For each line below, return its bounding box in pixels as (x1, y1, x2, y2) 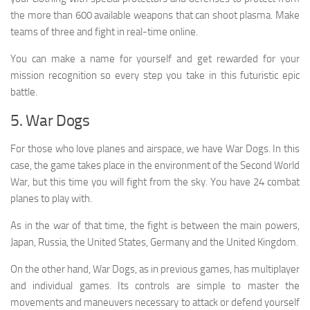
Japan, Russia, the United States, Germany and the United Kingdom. (10, 236, 298, 249)
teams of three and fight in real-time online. (10, 26, 198, 39)
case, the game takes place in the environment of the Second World (10, 159, 300, 172)
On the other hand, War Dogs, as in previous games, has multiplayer (10, 263, 300, 276)
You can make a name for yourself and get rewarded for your (10, 53, 300, 66)
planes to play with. (10, 192, 92, 206)
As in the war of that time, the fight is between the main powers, (10, 219, 300, 232)
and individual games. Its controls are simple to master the (10, 280, 300, 293)
